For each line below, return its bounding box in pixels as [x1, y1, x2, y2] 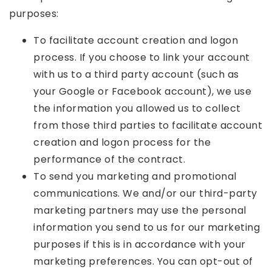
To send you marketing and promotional [33, 169, 237, 183]
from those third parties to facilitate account [33, 118, 262, 132]
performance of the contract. [33, 152, 185, 166]
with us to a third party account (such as [33, 67, 239, 81]
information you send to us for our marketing [33, 220, 260, 234]
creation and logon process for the [33, 135, 211, 149]
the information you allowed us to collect [33, 101, 241, 115]
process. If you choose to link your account [33, 50, 250, 64]
